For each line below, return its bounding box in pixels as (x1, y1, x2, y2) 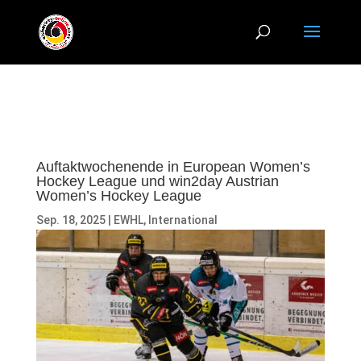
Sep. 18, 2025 (35, 214, 106, 226)
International (147, 214, 218, 226)
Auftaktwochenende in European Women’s (35, 159, 310, 175)
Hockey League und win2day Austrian (35, 173, 279, 189)
